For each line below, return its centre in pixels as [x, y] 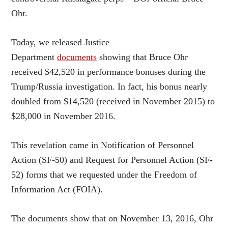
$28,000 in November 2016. [64, 116]
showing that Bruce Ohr [142, 57]
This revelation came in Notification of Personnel [103, 145]
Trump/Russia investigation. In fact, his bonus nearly [109, 86]
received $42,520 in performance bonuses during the [109, 72]
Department [34, 57]
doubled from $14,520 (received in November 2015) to [113, 101]
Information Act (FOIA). [57, 189]
